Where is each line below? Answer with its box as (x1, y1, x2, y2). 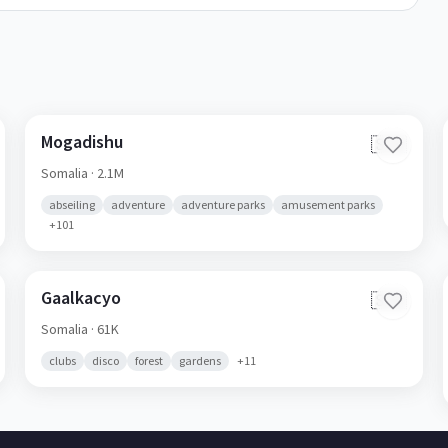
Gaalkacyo (41, 286, 122, 309)
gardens (179, 353, 222, 368)
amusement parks (281, 197, 376, 212)
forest (135, 353, 164, 368)
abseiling (49, 197, 96, 212)
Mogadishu (41, 130, 124, 153)
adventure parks (181, 197, 266, 212)
